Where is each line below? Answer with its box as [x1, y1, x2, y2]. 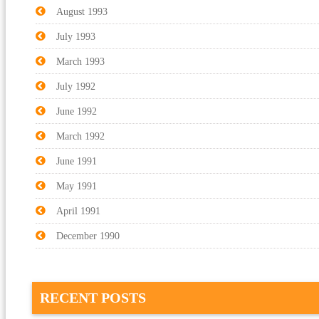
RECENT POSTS [40, 289, 146, 305]
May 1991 [56, 180, 97, 192]
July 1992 [56, 80, 95, 92]
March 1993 [56, 56, 105, 67]
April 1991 [56, 205, 100, 216]
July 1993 [56, 31, 95, 42]
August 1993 [56, 6, 108, 17]
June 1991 [56, 155, 97, 167]
